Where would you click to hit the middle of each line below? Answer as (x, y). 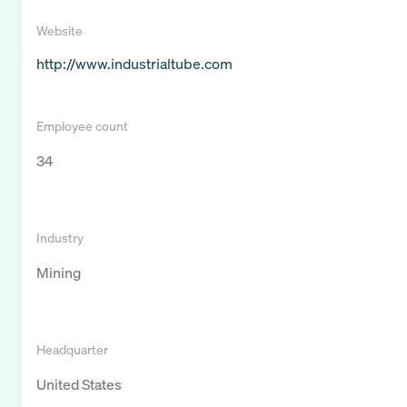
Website (60, 31)
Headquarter (72, 350)
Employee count (82, 126)
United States (79, 385)
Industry (60, 238)
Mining (59, 273)
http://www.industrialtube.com (134, 64)
